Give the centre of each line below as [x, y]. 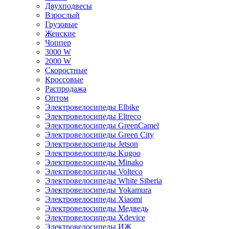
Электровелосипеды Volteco [94, 171]
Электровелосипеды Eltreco [93, 116]
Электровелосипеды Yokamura [98, 190]
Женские [60, 33]
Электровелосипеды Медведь [97, 208]
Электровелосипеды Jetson [91, 144]
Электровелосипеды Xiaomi [94, 199]
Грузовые [61, 24]
